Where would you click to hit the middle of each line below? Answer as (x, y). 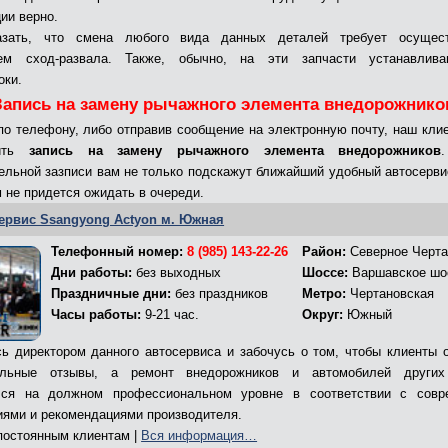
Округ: (323, 315)
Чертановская (390, 294)
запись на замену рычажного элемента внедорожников (235, 151)
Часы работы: (96, 315)
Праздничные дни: (111, 294)
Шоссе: (325, 273)
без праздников (220, 294)
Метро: (324, 294)
